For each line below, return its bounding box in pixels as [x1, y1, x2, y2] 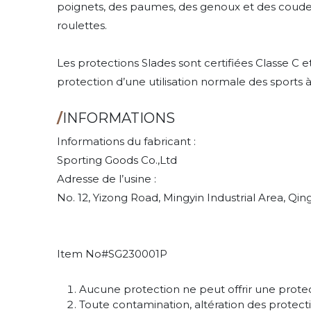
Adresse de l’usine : [57, 171, 157, 185]
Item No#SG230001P [57, 246, 168, 260]
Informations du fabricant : [57, 134, 196, 148]
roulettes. [57, 18, 108, 32]
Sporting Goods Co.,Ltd [57, 153, 178, 167]
